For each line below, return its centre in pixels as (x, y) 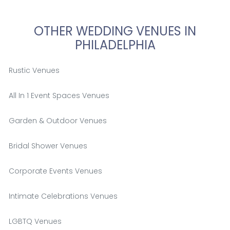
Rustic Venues (34, 70)
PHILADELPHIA (115, 45)
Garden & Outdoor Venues (57, 120)
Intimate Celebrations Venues (63, 196)
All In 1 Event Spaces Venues (59, 95)
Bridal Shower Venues (48, 146)
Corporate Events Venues (55, 171)
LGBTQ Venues (35, 221)
